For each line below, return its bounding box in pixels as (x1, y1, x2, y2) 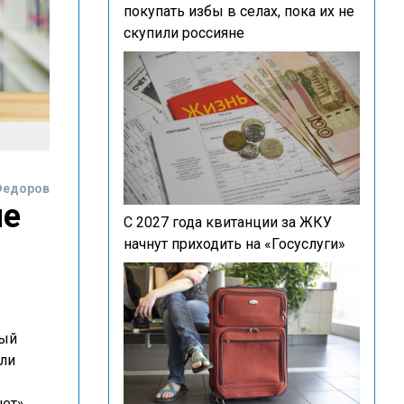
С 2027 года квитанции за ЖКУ (124, 214, 332, 231)
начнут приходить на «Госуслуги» (124, 235, 345, 252)
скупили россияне (124, 24, 244, 41)
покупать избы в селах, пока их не (124, 3, 354, 20)
